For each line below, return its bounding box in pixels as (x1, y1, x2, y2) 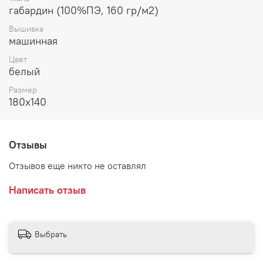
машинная (9, 33, 58, 48)
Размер (9, 85, 37, 96)
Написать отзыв (9, 183, 86, 197)
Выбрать (35, 228, 67, 240)
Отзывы (9, 138, 47, 152)
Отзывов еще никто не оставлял (9, 160, 146, 172)
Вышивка (9, 23, 43, 34)
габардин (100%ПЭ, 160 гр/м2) (9, 3, 159, 17)
